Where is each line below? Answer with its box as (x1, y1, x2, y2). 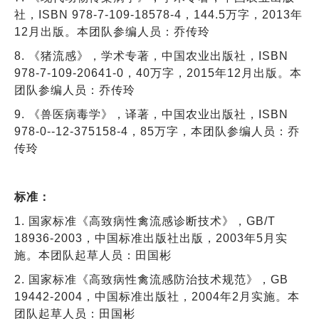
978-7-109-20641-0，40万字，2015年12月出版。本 (14, 66, 302, 79)
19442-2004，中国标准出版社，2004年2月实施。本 (14, 290, 300, 303)
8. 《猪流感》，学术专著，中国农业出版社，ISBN (14, 49, 288, 62)
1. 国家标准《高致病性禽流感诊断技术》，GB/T (14, 214, 276, 227)
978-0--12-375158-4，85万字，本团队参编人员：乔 (14, 125, 300, 137)
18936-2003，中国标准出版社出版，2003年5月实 (14, 231, 288, 244)
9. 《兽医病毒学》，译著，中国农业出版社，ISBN (14, 108, 288, 120)
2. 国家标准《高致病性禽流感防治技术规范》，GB (14, 273, 300, 286)
